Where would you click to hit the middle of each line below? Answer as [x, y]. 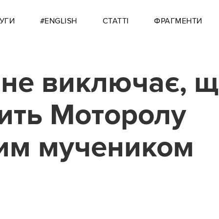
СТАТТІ [116, 21]
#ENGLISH [58, 21]
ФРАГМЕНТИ [178, 21]
